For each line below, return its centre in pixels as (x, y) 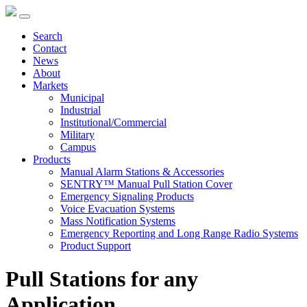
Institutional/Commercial (113, 122)
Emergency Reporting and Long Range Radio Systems (179, 233)
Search (48, 36)
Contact (50, 48)
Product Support (96, 246)
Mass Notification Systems (118, 221)
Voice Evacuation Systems (118, 209)
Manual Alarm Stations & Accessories (142, 172)
